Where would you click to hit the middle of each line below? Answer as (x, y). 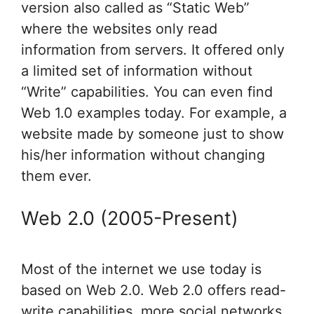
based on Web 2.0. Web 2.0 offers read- (153, 290)
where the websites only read (119, 29)
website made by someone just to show (152, 134)
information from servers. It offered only (153, 50)
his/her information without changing (143, 155)
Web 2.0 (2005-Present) (130, 219)
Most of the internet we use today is (141, 269)
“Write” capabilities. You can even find (147, 92)
